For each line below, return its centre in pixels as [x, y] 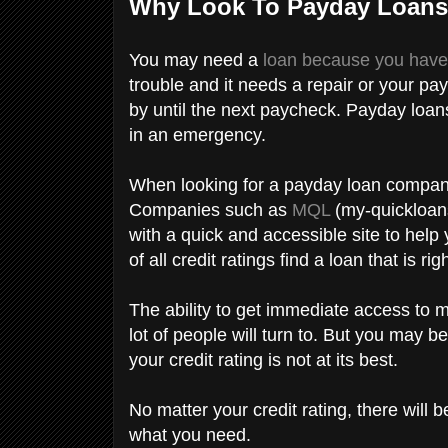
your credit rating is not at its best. [266, 359]
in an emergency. [200, 134]
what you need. [192, 434]
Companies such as [210, 209]
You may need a [196, 59]
